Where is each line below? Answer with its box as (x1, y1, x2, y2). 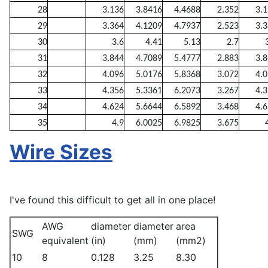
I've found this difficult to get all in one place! (10, 193, 215, 206)
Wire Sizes (10, 139, 112, 164)
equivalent (42, 234, 89, 246)
